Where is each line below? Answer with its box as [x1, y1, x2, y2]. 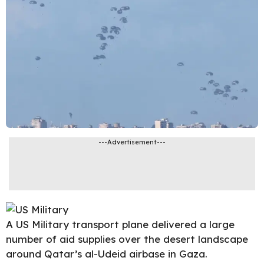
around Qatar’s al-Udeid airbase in [6, 247, 179, 260]
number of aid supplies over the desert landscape [6, 233, 248, 246]
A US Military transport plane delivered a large [6, 218, 235, 231]
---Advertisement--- [98, 138, 166, 147]
